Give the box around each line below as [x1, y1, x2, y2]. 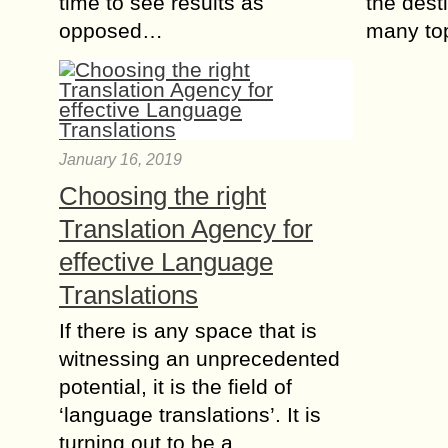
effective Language [59, 247, 273, 277]
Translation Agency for [59, 214, 313, 244]
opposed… [59, 19, 163, 42]
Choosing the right [59, 181, 266, 211]
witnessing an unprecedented [59, 347, 340, 370]
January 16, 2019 [59, 151, 182, 168]
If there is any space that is [59, 319, 317, 342]
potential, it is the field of [59, 375, 292, 398]
